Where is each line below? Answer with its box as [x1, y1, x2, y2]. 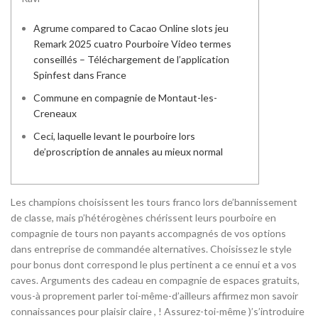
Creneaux [33, 107, 77, 119]
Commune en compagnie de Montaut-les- [33, 92, 217, 104]
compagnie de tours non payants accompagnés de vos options [11, 227, 286, 239]
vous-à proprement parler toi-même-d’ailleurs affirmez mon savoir [11, 290, 298, 302]
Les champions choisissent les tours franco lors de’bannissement [11, 196, 297, 208]
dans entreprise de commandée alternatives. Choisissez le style [11, 243, 292, 255]
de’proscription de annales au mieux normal [33, 146, 223, 158]
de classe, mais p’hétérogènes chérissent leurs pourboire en [11, 212, 276, 224]
